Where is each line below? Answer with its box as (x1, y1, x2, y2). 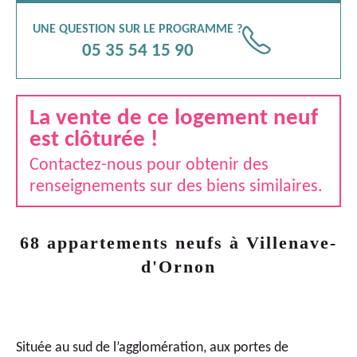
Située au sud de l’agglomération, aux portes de (16, 339, 288, 355)
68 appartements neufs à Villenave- (20, 232, 337, 253)
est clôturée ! (29, 128, 158, 152)
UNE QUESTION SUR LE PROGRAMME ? (33, 23, 242, 36)
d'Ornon (141, 256, 216, 277)
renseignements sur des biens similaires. (29, 178, 323, 195)
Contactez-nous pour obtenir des (29, 156, 269, 174)
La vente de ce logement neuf (29, 107, 318, 131)
